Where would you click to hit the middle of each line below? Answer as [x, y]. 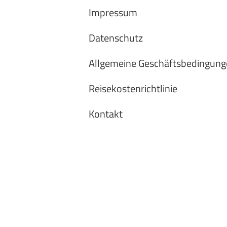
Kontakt [105, 113]
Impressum [113, 12]
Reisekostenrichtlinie [133, 88]
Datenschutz [116, 37]
